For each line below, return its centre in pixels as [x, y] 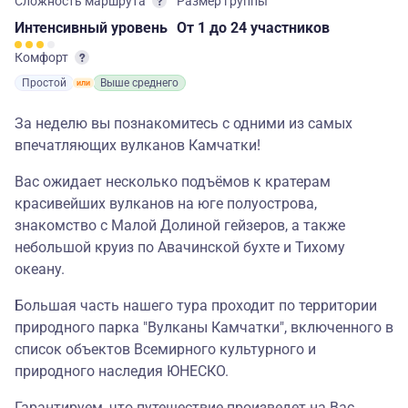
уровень [139, 28]
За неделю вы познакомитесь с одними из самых [184, 123]
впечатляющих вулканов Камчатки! [138, 145]
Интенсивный [63, 28]
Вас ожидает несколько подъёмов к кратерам [173, 182]
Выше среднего [139, 83]
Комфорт [43, 57]
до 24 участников [270, 28]
